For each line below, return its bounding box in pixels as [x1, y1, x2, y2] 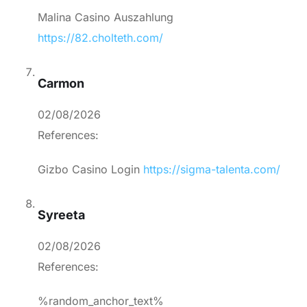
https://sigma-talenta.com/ [143, 162, 280, 177]
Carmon [38, 76, 84, 91]
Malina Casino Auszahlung [38, 10, 173, 25]
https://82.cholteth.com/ [38, 31, 163, 45]
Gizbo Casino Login [38, 162, 143, 177]
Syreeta [38, 208, 85, 223]
